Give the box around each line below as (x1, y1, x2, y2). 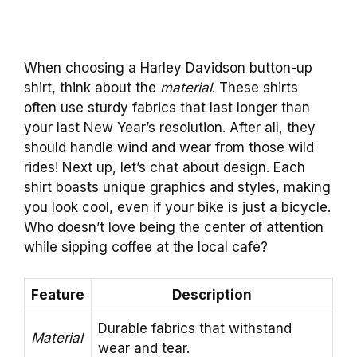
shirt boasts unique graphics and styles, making (24, 179, 331, 196)
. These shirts (212, 80, 298, 96)
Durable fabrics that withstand (98, 320, 292, 336)
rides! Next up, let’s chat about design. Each (24, 159, 305, 176)
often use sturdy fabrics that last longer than (24, 100, 310, 116)
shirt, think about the (24, 80, 160, 96)
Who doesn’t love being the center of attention (24, 219, 324, 236)
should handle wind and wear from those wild (24, 139, 314, 156)
